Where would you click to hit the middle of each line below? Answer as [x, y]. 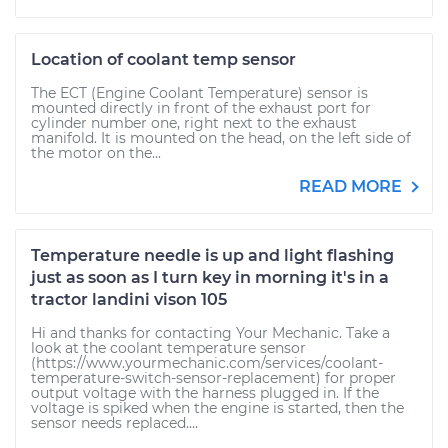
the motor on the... [96, 153]
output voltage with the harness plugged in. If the [205, 393]
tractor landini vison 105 [129, 299]
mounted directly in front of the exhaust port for [201, 108]
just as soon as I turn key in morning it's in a [210, 277]
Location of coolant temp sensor [163, 59]
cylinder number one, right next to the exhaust [194, 123]
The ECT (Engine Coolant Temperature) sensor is [199, 93]
